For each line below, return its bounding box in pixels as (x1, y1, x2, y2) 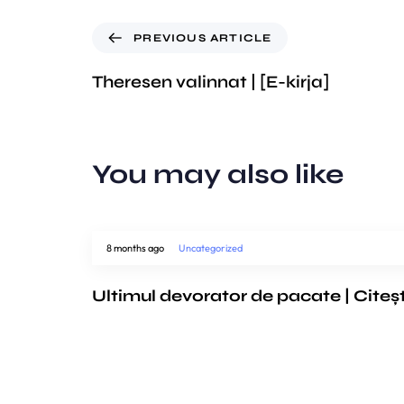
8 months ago (106, 241, 164, 254)
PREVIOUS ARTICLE (133, 31, 272, 44)
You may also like (92, 157, 344, 190)
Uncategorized (179, 241, 243, 254)
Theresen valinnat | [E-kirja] (92, 70, 329, 92)
